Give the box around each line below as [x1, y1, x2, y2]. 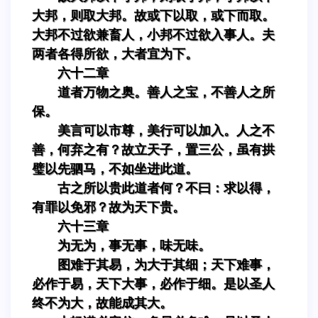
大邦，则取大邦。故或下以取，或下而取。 [32, 8, 275, 23]
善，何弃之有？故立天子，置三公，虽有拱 [32, 142, 275, 157]
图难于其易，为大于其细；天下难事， [57, 257, 275, 272]
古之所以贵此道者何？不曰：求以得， [57, 180, 275, 195]
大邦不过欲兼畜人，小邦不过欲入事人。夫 [32, 27, 275, 42]
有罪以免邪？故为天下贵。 [32, 199, 185, 214]
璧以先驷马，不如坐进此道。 [32, 161, 198, 176]
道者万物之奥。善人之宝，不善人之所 [57, 84, 275, 99]
